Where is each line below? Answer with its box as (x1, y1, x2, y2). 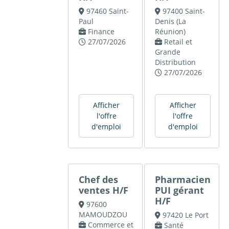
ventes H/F (79, 184, 129, 197)
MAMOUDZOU (79, 210, 128, 220)
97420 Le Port (162, 210, 209, 220)
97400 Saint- (162, 6, 205, 16)
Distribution (155, 57, 196, 67)
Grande (155, 47, 181, 57)
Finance (87, 27, 114, 37)
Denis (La (155, 16, 187, 27)
